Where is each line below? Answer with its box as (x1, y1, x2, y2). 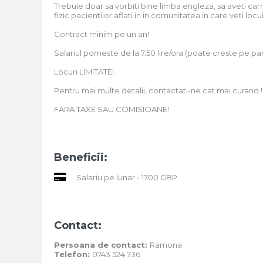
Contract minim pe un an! (54, 29, 149, 39)
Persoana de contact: (54, 240, 150, 249)
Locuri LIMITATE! (54, 67, 114, 76)
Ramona (150, 240, 182, 249)
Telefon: (54, 249, 92, 259)
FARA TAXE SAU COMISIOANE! (54, 104, 169, 114)
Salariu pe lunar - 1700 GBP (75, 173, 177, 182)
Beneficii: (54, 151, 107, 164)
